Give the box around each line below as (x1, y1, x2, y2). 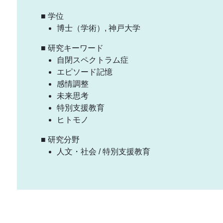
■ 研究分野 (41, 135, 80, 144)
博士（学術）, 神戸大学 (57, 23, 140, 32)
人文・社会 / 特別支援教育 (57, 147, 150, 156)
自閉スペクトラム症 (57, 55, 128, 64)
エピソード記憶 (57, 67, 112, 76)
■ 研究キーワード (41, 43, 104, 52)
